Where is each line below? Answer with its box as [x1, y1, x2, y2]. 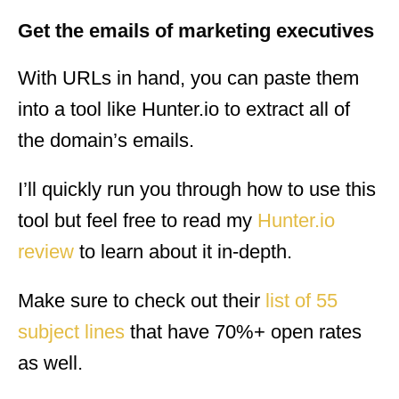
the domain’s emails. [18, 128, 194, 151]
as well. [18, 351, 83, 374]
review [18, 240, 74, 263]
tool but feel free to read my [18, 208, 257, 232]
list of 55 [265, 289, 338, 312]
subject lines [18, 320, 125, 343]
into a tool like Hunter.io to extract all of [18, 97, 350, 120]
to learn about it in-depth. [74, 240, 292, 263]
